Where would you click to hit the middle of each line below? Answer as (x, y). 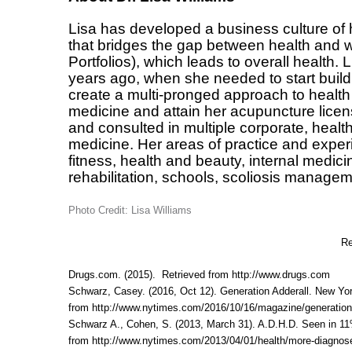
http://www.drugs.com (281, 275)
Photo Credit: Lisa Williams (130, 210)
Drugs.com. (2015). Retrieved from (150, 275)
